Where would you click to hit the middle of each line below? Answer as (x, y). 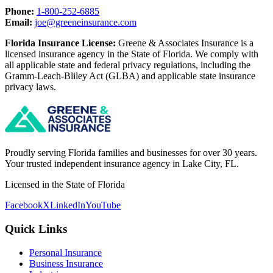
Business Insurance (66, 263)
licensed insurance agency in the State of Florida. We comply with (132, 54)
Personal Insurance (66, 252)
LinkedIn (68, 205)
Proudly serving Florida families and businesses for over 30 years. (131, 153)
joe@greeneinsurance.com (86, 23)
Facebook (24, 205)
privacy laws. (30, 87)
